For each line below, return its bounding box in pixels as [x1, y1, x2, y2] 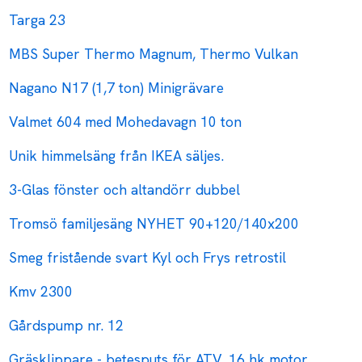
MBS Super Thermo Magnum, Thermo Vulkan [9, 44, 299, 64]
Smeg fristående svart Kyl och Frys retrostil [9, 248, 287, 267]
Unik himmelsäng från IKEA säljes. [9, 146, 225, 166]
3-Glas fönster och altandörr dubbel [9, 180, 241, 200]
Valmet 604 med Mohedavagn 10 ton [9, 112, 242, 132]
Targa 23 [9, 11, 66, 30]
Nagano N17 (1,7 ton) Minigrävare [9, 78, 225, 98]
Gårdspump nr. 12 [9, 316, 124, 335]
